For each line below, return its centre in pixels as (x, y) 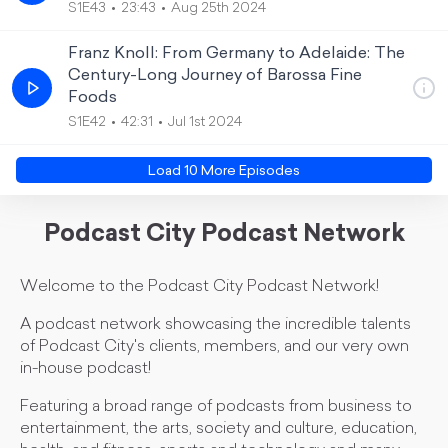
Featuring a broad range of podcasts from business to (216, 407)
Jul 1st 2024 (205, 122)
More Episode (245, 171)
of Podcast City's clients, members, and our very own (214, 347)
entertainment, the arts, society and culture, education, (218, 429)
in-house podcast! (86, 369)
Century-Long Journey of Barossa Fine (215, 76)
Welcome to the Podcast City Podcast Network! (200, 287)
